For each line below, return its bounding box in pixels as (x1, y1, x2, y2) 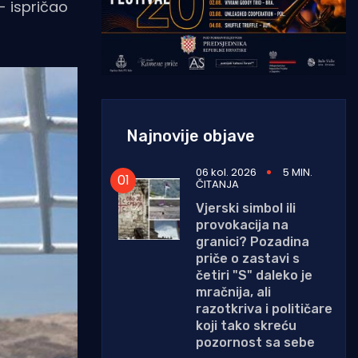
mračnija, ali (196, 284, 271, 300)
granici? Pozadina (196, 233, 309, 249)
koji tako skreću (196, 317, 296, 333)
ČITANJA (196, 176, 239, 192)
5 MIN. (283, 164, 312, 180)
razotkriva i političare (196, 300, 332, 316)
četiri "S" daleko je (196, 267, 312, 283)
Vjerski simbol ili (196, 200, 296, 216)
